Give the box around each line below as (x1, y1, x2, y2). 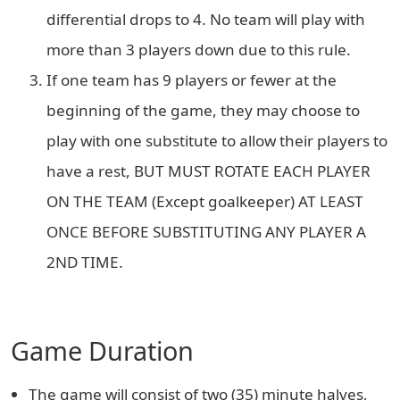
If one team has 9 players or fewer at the (46, 70, 337, 90)
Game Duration (11, 333, 194, 368)
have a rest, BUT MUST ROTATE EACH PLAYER (46, 161, 371, 181)
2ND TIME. (46, 252, 123, 272)
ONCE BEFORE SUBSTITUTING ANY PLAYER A (46, 221, 366, 242)
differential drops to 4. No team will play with (46, 9, 365, 29)
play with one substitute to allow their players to (46, 130, 387, 151)
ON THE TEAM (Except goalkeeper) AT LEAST (46, 191, 363, 212)
